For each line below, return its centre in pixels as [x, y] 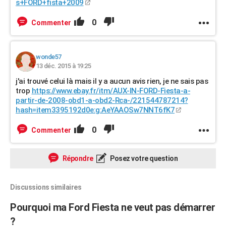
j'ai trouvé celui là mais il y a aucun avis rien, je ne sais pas [112, 81]
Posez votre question [143, 158]
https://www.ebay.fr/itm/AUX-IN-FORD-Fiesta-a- [111, 91]
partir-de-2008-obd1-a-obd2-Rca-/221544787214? [102, 100]
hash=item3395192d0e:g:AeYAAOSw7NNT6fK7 [95, 110]
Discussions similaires [46, 187]
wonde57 [49, 57]
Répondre [77, 158]
